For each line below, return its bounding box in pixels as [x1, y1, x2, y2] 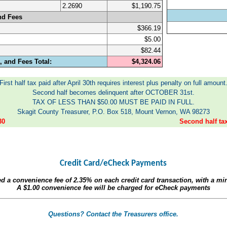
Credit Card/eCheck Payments [60, 159, 167, 168]
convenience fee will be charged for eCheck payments [39, 183, 210, 192]
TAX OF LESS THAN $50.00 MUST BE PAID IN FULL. [32, 98, 195, 106]
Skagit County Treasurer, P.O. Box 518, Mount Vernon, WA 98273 [17, 107, 210, 116]
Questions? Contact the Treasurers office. [48, 210, 179, 218]
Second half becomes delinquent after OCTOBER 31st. [32, 88, 195, 96]
